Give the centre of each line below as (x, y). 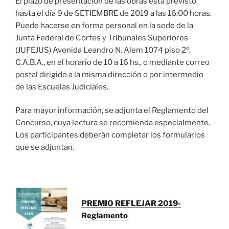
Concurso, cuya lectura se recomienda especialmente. (113, 123)
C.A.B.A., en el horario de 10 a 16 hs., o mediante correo (112, 62)
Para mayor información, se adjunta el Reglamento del (112, 111)
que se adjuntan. (45, 147)
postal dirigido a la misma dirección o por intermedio (109, 74)
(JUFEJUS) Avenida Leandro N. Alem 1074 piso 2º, (103, 50)
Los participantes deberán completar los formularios (110, 135)
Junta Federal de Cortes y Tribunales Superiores (102, 38)
